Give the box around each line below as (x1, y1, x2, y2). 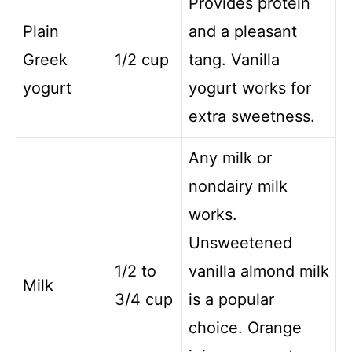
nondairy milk (189, 177, 288, 196)
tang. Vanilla (189, 50, 280, 70)
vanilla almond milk (189, 262, 329, 281)
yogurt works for (189, 79, 311, 98)
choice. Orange (189, 318, 302, 338)
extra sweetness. (189, 107, 315, 126)
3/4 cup (115, 290, 173, 310)
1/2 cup (115, 50, 169, 70)
